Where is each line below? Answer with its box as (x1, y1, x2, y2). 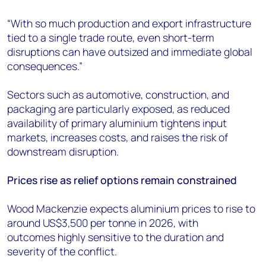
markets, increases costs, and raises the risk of (7, 130, 228, 145)
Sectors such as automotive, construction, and (7, 87, 229, 102)
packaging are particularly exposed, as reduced (7, 102, 230, 116)
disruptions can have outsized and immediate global (7, 45, 252, 59)
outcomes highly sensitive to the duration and (7, 230, 224, 245)
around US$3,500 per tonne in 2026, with (7, 216, 198, 230)
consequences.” (7, 59, 83, 74)
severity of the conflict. (7, 244, 117, 259)
